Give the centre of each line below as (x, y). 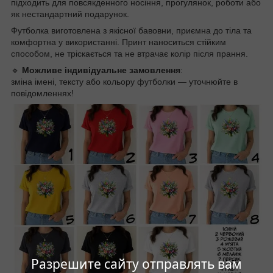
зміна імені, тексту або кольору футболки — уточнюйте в (124, 82)
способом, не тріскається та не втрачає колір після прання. (129, 54)
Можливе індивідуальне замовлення (101, 70)
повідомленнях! (42, 94)
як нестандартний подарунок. (70, 14)
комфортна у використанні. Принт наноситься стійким (119, 42)
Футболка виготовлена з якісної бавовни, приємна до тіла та (131, 31)
